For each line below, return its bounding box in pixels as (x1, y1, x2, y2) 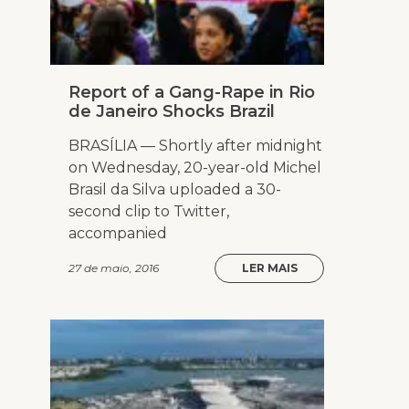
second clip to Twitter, (68, 203, 229, 221)
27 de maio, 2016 (68, 261, 159, 276)
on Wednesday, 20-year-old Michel (68, 159, 321, 177)
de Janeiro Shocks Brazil (68, 101, 275, 122)
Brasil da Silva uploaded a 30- (68, 181, 281, 199)
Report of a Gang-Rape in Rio (68, 82, 315, 103)
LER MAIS (241, 261, 298, 276)
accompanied (68, 225, 167, 243)
